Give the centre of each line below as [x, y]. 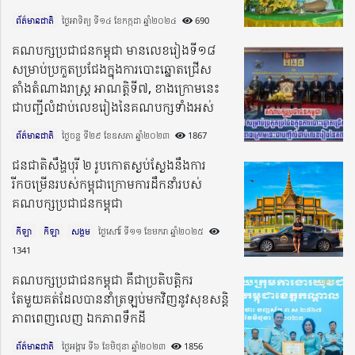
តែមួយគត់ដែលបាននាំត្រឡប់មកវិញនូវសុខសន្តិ [120, 298]
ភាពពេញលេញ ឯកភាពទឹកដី [79, 317]
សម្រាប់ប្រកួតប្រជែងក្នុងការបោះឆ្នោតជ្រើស [112, 69]
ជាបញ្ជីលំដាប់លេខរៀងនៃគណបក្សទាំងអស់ [113, 107]
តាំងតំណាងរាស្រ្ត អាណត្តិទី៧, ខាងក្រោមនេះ [116, 88]
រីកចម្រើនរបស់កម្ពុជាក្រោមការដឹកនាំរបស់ [107, 183]
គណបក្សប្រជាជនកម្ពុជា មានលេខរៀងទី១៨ [114, 50]
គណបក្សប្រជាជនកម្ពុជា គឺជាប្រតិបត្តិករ [103, 279]
